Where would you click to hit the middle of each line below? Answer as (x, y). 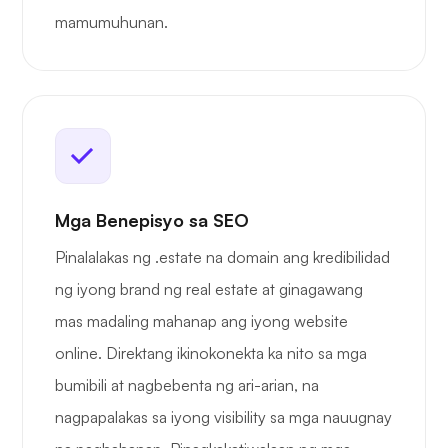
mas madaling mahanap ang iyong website (201, 321)
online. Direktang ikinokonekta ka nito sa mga (211, 353)
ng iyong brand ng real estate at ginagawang (209, 289)
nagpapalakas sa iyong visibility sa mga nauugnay (223, 417)
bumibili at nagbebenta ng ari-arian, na (187, 385)
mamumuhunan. (111, 22)
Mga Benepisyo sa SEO (152, 220)
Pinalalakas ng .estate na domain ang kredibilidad (222, 257)
